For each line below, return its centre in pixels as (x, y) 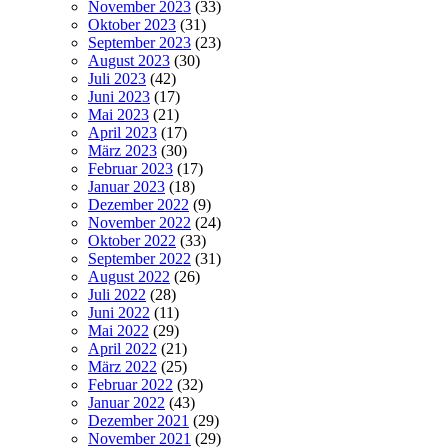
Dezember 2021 (138, 420)
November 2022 (139, 222)
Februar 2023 (130, 168)
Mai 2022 (118, 330)
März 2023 (122, 150)
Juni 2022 (119, 312)
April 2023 (122, 132)
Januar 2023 (126, 186)
